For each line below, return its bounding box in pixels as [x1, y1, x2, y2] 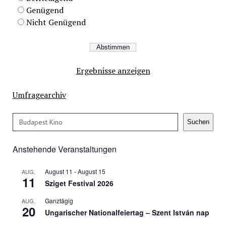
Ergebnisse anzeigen [76, 65, 150, 76]
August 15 [77, 166, 105, 176]
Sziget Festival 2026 [44, 178, 114, 188]
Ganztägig [44, 196, 73, 205]
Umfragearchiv [12, 89, 66, 100]
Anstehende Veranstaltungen [12, 143, 117, 155]
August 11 [44, 166, 73, 176]
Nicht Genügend [26, 16, 86, 28]
